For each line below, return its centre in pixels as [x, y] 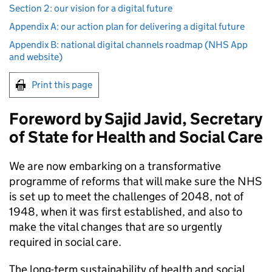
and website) [36, 57]
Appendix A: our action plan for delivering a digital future [127, 26]
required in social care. [65, 242]
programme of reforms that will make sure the [123, 181]
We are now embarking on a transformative [115, 166]
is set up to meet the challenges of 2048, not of [126, 196]
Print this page [62, 85]
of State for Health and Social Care [136, 137]
